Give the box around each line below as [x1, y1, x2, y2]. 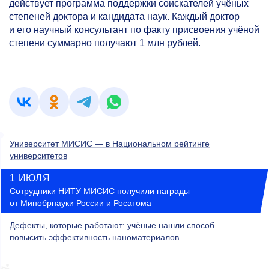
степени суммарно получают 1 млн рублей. [9, 38, 201, 49]
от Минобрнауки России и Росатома [10, 198, 151, 208]
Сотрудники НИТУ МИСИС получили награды [10, 186, 190, 196]
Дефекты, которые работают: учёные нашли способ [10, 220, 214, 230]
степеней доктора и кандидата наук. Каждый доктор [9, 11, 240, 22]
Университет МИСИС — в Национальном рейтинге [10, 138, 210, 148]
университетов [10, 150, 67, 160]
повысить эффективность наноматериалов [10, 232, 179, 242]
